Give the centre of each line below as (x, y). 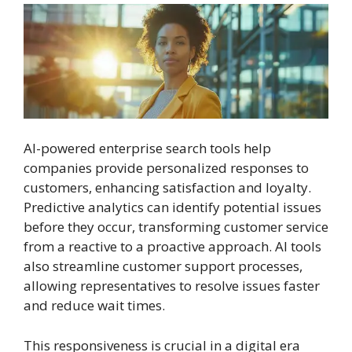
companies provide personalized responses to (166, 168)
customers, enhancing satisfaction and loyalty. (167, 188)
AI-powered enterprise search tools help (147, 148)
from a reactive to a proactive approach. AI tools (172, 247)
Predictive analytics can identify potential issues (172, 207)
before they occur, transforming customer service (176, 227)
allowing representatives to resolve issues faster (172, 286)
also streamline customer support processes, (163, 266)
